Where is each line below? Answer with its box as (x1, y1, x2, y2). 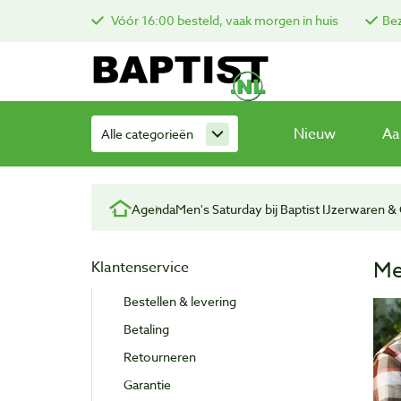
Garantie (124, 376, 171, 394)
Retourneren (124, 348, 196, 366)
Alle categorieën (101, 125, 193, 142)
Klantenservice (91, 257, 189, 279)
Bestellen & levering (124, 293, 236, 311)
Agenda (132, 200, 175, 218)
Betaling (124, 320, 169, 338)
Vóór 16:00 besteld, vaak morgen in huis (108, 11, 338, 29)
